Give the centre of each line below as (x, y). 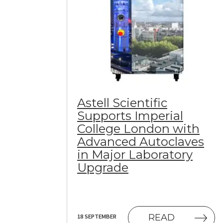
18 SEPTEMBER (97, 216)
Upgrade (103, 168)
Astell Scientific (122, 103)
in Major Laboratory (135, 155)
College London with (138, 129)
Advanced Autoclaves (141, 142)
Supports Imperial (130, 116)
